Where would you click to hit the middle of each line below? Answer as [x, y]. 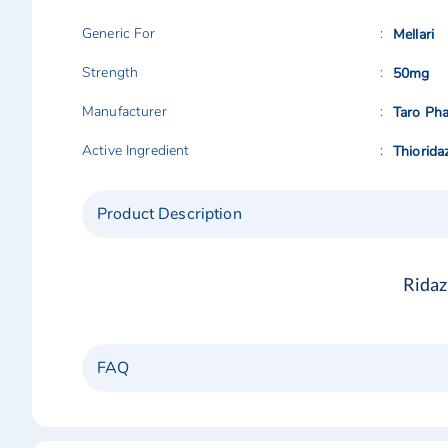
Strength [110, 72]
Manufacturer [124, 111]
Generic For [119, 33]
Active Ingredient [136, 150]
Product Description [169, 214]
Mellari [413, 34]
